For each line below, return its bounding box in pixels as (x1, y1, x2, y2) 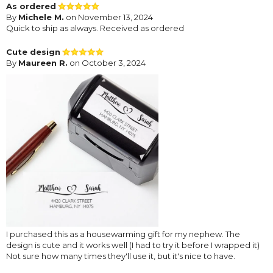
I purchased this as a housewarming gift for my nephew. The (6, 229, 240, 239)
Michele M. (18, 12, 64, 22)
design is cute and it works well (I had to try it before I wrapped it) (6, 239, 260, 250)
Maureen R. (18, 57, 68, 68)
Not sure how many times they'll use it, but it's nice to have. (6, 250, 235, 261)
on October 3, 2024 (68, 57, 146, 68)
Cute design (6, 46, 60, 57)
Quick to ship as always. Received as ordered (6, 23, 184, 33)
